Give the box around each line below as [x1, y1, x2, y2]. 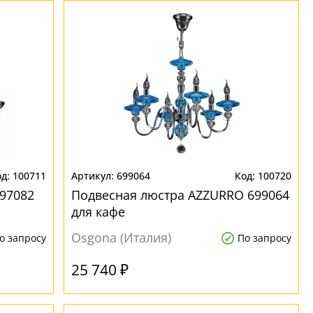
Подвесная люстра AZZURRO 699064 [71, 187, 290, 203]
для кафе [71, 203, 126, 220]
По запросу [237, 231, 291, 245]
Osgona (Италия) [71, 229, 172, 246]
